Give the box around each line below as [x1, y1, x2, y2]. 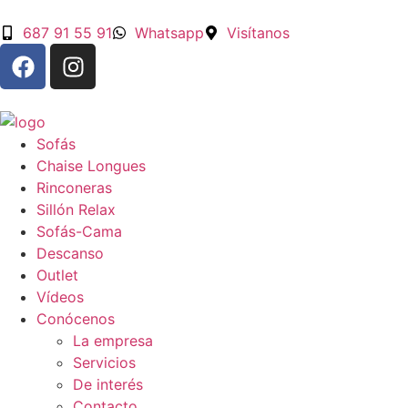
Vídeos [36, 288, 84, 306]
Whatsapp [135, 24, 204, 42]
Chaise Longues [36, 157, 146, 175]
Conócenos [36, 310, 115, 328]
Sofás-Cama [36, 222, 122, 240]
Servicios [73, 353, 136, 372]
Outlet [36, 266, 78, 284]
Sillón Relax [36, 200, 116, 219]
